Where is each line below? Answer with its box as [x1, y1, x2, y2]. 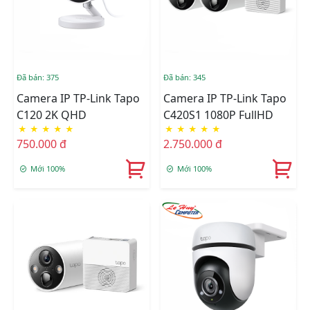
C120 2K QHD [17, 107, 86, 123]
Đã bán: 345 [163, 72, 206, 83]
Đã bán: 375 [17, 72, 59, 83]
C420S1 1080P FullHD [163, 107, 273, 123]
